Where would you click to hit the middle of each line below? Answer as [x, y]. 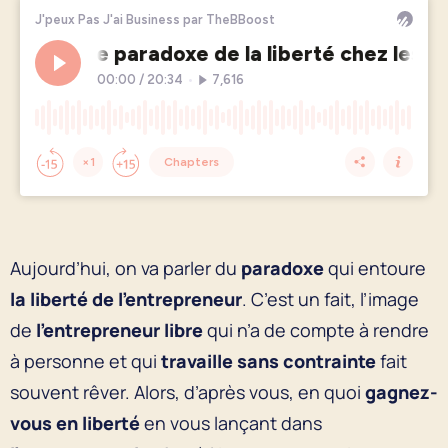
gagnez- [401, 391]
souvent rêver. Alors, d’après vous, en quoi [187, 391]
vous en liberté [75, 422]
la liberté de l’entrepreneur [126, 298]
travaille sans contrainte [268, 360]
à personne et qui [85, 360]
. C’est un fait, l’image [330, 298]
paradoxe [282, 267]
